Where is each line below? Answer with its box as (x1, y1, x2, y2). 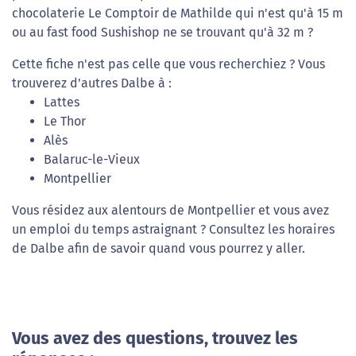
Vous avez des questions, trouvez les (12, 328, 298, 350)
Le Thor (44, 114, 86, 130)
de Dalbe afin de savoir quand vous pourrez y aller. (12, 241, 305, 257)
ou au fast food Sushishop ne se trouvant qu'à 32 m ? (12, 25, 313, 41)
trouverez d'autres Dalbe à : (12, 75, 172, 91)
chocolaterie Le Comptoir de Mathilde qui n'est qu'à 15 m (12, 6, 343, 21)
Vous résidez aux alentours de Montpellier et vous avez (12, 203, 329, 219)
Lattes (44, 95, 79, 110)
